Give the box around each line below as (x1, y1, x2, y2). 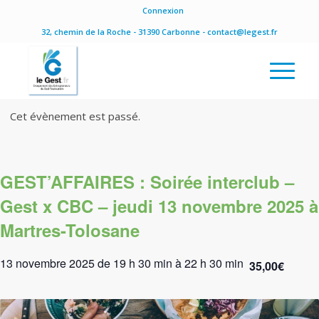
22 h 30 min (184, 255, 244, 271)
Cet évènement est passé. (10, 109, 140, 123)
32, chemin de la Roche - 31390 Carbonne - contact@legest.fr (41, 26, 278, 37)
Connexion (142, 5, 184, 16)
